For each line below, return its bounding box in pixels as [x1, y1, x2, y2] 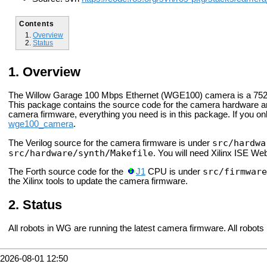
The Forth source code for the [8, 167, 126, 177]
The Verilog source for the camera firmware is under [8, 138, 212, 148]
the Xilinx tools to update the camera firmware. [8, 176, 188, 187]
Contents [18, 19, 54, 27]
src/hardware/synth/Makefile [8, 147, 153, 158]
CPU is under [145, 167, 203, 177]
